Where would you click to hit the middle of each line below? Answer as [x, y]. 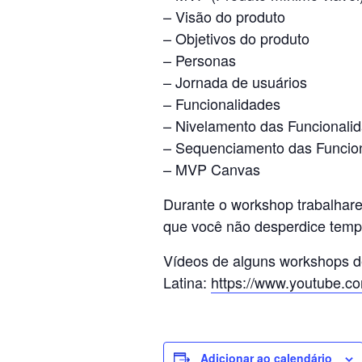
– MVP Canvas [212, 169]
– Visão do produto [224, 16]
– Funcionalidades [222, 103]
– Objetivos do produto [236, 38]
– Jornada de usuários [235, 82]
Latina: [187, 282]
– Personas [200, 60]
